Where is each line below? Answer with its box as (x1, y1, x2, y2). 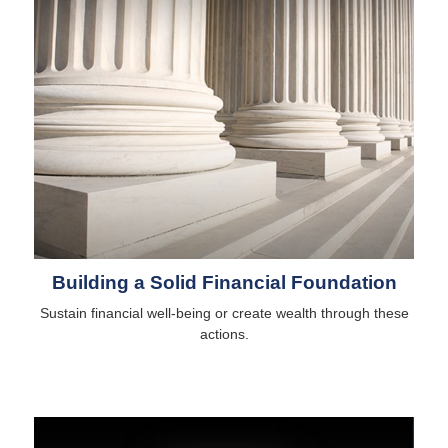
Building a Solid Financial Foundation (51, 271, 397, 293)
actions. (199, 325, 249, 342)
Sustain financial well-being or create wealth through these (39, 304, 409, 321)
